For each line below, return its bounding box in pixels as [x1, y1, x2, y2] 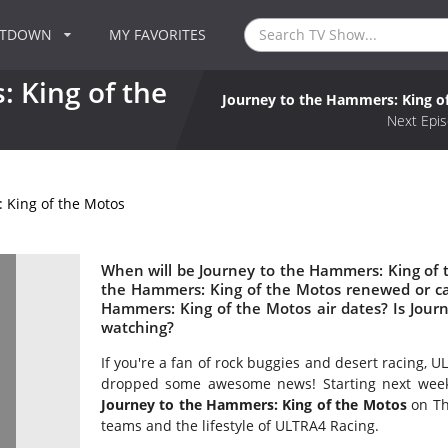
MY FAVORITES [109, 25, 207, 44]
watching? [100, 316, 174, 338]
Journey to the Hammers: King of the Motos [100, 395, 407, 415]
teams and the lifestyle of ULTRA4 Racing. [100, 416, 379, 436]
